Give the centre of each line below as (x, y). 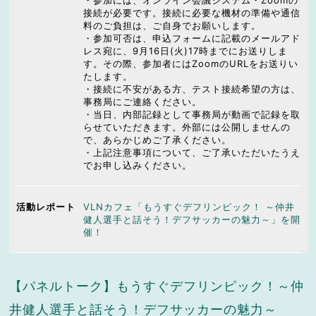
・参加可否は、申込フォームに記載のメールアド (192, 38)
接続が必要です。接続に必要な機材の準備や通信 (192, 13)
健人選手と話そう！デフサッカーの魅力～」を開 (192, 220)
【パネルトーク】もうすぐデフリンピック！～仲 (156, 286)
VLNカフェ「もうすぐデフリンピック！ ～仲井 (189, 207)
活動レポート (45, 207)
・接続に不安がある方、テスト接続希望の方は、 (192, 89)
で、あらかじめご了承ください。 (157, 140)
